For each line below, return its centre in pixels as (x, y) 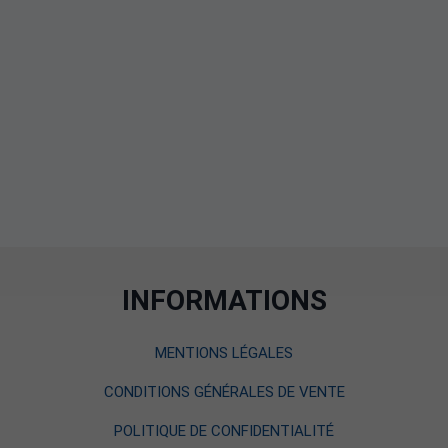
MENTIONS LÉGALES (224, 353)
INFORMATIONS (224, 300)
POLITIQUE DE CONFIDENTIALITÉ (224, 431)
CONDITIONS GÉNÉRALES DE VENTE (224, 392)
